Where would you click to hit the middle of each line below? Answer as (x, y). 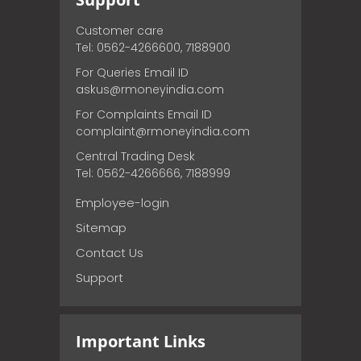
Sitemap (101, 227)
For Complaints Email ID (144, 114)
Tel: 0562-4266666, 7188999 (153, 173)
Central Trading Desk (135, 156)
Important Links (141, 341)
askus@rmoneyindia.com (150, 89)
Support (100, 277)
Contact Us (110, 252)
